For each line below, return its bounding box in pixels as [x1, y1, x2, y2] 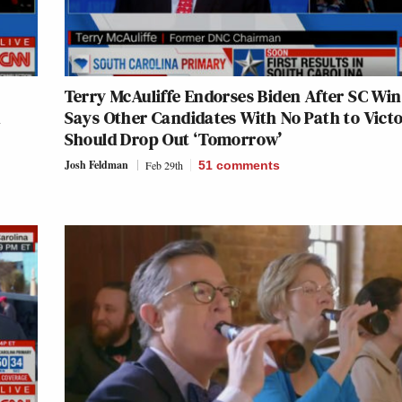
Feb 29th [144, 157, 183, 172]
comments [215, 157, 280, 172]
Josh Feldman [64, 156, 128, 172]
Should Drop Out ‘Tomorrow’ [64, 126, 283, 152]
